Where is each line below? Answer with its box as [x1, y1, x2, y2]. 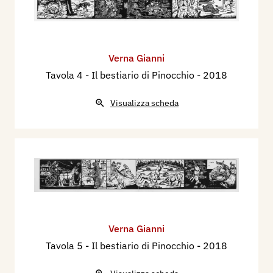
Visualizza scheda [110, 97, 179, 109]
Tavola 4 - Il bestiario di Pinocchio [46, 69, 197, 82]
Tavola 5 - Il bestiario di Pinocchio [46, 239, 197, 252]
